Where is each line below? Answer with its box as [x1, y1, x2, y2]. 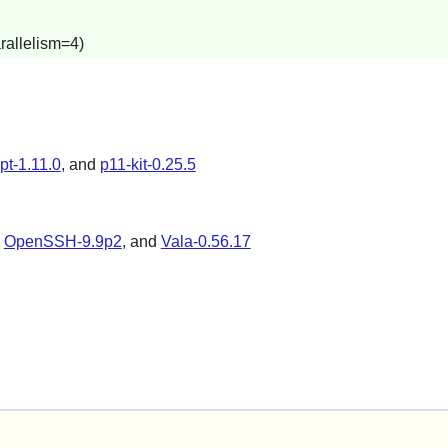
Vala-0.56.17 [160, 233, 251, 251]
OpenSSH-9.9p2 [3, 233, 122, 251]
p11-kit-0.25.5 [99, 155, 196, 173]
